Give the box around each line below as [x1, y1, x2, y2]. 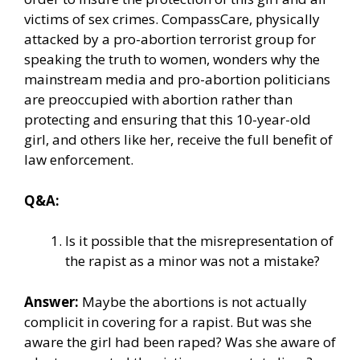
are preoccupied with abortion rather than [24, 90, 292, 109]
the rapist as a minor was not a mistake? [65, 252, 320, 271]
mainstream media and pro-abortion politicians [24, 70, 330, 89]
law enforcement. [24, 150, 133, 170]
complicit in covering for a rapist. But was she [24, 312, 312, 331]
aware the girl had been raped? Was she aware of [24, 332, 336, 351]
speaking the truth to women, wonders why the [24, 50, 320, 69]
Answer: [24, 292, 79, 311]
